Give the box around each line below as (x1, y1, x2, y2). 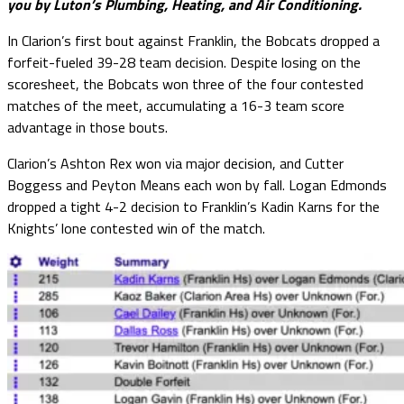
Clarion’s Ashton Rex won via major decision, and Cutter (7, 151, 344, 174)
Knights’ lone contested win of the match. (7, 216, 265, 239)
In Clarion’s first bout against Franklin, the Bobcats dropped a (7, 29, 380, 51)
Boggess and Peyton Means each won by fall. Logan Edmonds (7, 173, 387, 196)
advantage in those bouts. (7, 115, 168, 138)
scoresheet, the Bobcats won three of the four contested (7, 72, 363, 95)
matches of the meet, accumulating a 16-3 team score (7, 94, 344, 116)
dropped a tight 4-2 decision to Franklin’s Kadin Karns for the (7, 195, 380, 217)
